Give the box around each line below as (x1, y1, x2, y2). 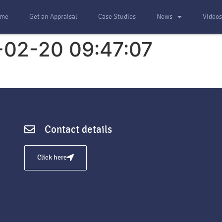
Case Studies (98, 12, 136, 21)
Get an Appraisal (29, 12, 77, 21)
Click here (37, 153, 67, 162)
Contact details (44, 123, 112, 136)
